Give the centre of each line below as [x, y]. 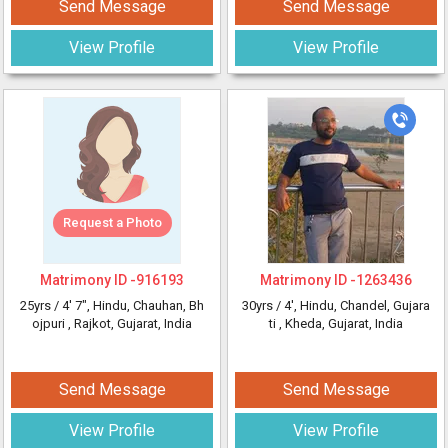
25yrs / [41, 305]
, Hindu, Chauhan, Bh [145, 305]
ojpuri [50, 323]
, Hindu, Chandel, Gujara [362, 305]
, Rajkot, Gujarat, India [130, 323]
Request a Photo [112, 222]
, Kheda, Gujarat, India [341, 323]
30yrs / [263, 305]
